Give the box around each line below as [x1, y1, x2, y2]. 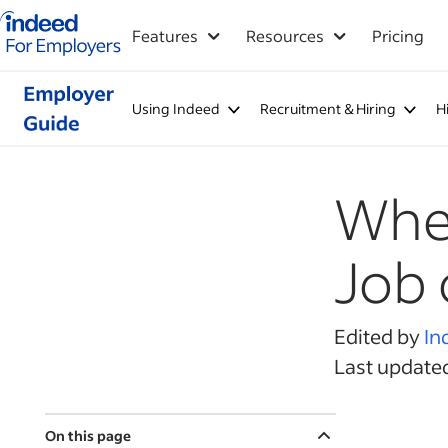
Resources [246, 25, 324, 46]
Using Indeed [131, 99, 220, 118]
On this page [45, 426, 131, 445]
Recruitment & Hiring [259, 99, 396, 118]
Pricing [372, 25, 424, 46]
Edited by [334, 323, 424, 349]
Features [132, 25, 198, 46]
